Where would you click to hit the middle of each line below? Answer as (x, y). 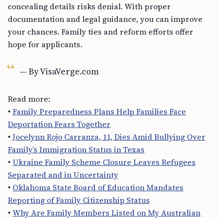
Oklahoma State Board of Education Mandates (98, 187)
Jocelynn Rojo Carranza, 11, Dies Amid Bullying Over (109, 137)
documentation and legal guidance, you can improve (105, 19)
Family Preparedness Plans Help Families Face (99, 111)
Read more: (29, 99)
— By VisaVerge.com (59, 72)
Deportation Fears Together (59, 124)
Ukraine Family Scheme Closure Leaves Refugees (104, 162)
